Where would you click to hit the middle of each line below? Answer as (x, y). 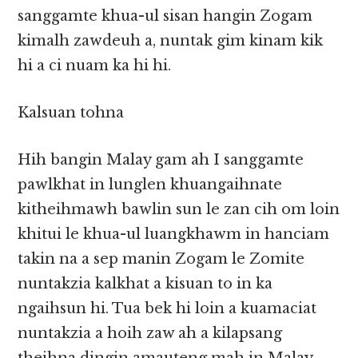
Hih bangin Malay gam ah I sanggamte (161, 160)
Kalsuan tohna (71, 113)
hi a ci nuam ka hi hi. (95, 66)
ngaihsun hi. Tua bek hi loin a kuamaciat (167, 309)
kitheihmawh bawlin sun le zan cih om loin (179, 210)
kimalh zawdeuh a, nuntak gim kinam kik (171, 41)
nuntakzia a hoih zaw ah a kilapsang (150, 334)
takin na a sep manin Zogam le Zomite (161, 259)
